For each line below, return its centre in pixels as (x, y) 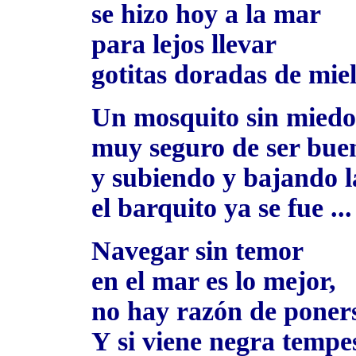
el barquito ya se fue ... (222, 208)
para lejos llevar (184, 44)
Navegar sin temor (197, 251)
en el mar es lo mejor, (214, 281)
